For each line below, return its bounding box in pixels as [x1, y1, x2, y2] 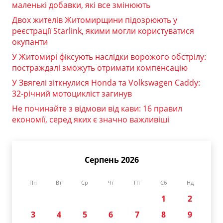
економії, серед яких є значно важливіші [12, 114, 169, 125]
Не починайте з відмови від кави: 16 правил [12, 103, 182, 114]
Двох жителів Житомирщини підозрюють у [12, 14, 177, 26]
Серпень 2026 [84, 154, 139, 166]
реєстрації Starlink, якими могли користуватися [12, 25, 194, 37]
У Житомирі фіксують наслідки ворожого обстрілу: [12, 51, 206, 63]
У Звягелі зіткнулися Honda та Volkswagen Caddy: [12, 77, 200, 89]
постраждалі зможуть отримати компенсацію [12, 62, 188, 74]
